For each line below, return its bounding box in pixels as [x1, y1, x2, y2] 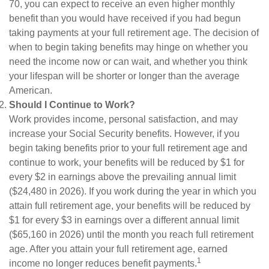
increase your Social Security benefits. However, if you [9, 128, 240, 139]
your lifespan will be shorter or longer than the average [9, 70, 240, 81]
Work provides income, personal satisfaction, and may [9, 113, 238, 124]
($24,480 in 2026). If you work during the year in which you [9, 186, 256, 196]
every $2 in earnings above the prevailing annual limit [9, 171, 236, 182]
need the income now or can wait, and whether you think [9, 56, 247, 67]
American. [9, 85, 52, 95]
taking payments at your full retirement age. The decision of [9, 27, 259, 38]
